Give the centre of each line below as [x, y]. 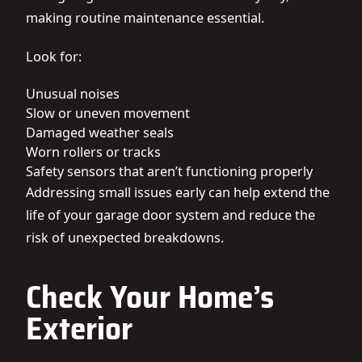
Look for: [54, 57]
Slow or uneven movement [108, 113]
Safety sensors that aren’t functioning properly [169, 171]
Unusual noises [73, 94]
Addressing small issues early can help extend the [178, 192]
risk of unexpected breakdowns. [125, 238]
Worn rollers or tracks [93, 152]
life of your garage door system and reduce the [170, 215]
